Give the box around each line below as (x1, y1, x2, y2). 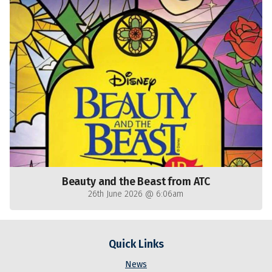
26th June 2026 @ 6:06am (88, 189, 184, 200)
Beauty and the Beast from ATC (61, 175, 211, 189)
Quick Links (108, 238, 164, 251)
